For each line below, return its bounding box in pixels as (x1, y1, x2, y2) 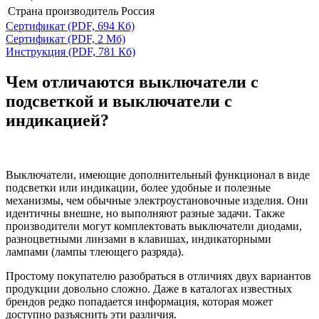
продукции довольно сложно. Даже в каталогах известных (6, 282, 292, 295)
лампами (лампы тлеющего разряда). (6, 245, 184, 258)
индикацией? (6, 110, 109, 130)
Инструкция (6, 45, 66, 58)
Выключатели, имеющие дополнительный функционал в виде (6, 168, 310, 181)
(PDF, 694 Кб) (68, 19, 135, 32)
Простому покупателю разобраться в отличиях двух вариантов (6, 269, 311, 282)
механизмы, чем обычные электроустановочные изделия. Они (6, 194, 308, 206)
